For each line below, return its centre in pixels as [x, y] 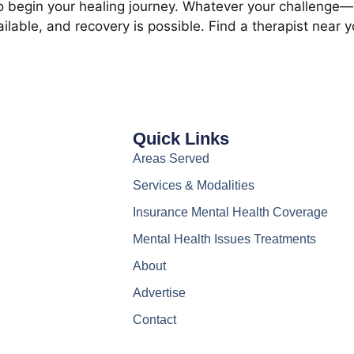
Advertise [159, 292]
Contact [154, 319]
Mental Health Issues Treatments [224, 239]
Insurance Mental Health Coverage [230, 212]
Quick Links [181, 138]
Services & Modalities [193, 185]
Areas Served [171, 158]
